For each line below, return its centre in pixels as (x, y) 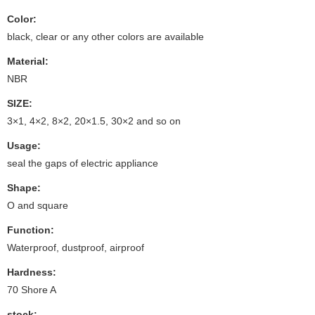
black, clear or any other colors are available (105, 36)
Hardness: (32, 272)
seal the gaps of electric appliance (83, 163)
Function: (31, 230)
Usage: (24, 145)
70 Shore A (32, 289)
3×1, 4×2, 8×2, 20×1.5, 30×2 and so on (94, 121)
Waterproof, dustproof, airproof (76, 247)
